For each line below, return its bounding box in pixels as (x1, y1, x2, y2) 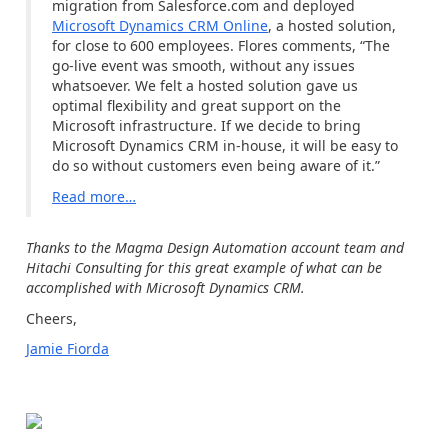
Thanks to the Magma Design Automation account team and (26, 238, 404, 257)
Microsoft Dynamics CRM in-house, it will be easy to (52, 136, 398, 155)
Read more (52, 186, 125, 206)
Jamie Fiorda (26, 339, 109, 358)
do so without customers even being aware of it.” (52, 156, 380, 175)
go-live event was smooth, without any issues (52, 56, 355, 75)
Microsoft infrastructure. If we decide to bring (52, 116, 361, 135)
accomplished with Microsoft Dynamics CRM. (26, 278, 305, 297)
